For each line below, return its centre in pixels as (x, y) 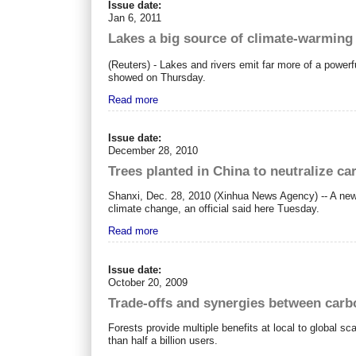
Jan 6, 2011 (135, 18)
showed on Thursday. (157, 77)
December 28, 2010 (153, 151)
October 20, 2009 (148, 282)
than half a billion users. (163, 340)
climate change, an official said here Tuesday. (214, 209)
